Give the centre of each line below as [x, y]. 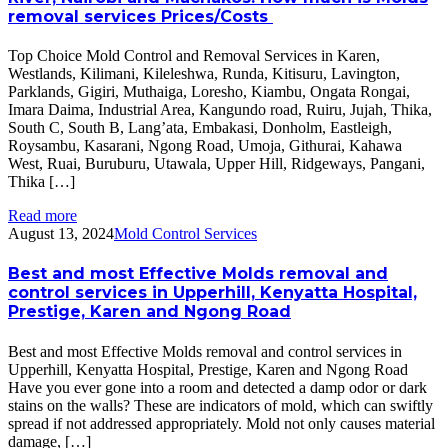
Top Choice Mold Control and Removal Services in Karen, [194, 55]
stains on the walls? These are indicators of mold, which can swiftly [220, 405]
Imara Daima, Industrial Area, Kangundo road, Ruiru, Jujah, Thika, [220, 109]
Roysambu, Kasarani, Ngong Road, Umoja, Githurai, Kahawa [205, 145]
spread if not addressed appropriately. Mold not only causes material [221, 423]
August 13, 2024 [61, 233]
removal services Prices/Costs [140, 16]
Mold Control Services [185, 233]
